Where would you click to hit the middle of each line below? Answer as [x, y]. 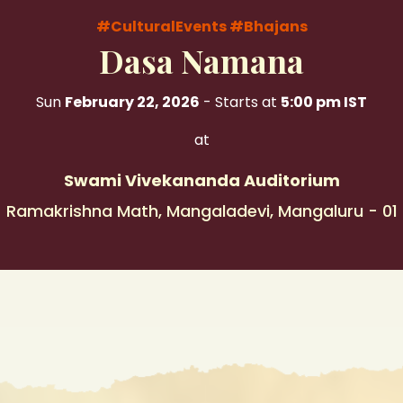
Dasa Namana [201, 60]
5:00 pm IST [324, 102]
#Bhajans [268, 26]
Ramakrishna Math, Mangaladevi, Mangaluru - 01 [201, 210]
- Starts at [240, 102]
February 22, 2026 [132, 102]
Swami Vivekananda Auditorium [201, 180]
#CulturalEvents [162, 26]
